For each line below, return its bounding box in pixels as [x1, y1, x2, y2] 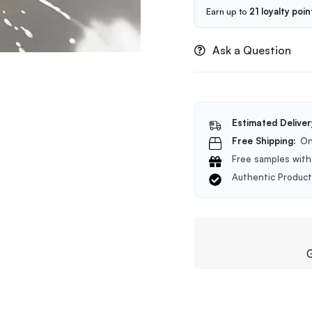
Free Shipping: [232, 134, 296, 146]
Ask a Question [212, 42, 291, 57]
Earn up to [206, 6, 249, 17]
